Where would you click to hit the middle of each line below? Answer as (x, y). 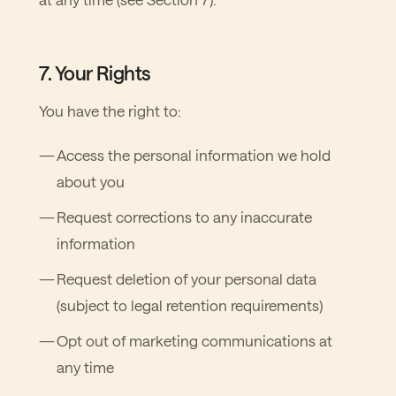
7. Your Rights (95, 72)
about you (91, 181)
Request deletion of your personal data (187, 278)
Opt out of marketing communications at (194, 340)
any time (85, 367)
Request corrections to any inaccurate (184, 217)
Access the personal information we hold (194, 155)
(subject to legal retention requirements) (190, 305)
